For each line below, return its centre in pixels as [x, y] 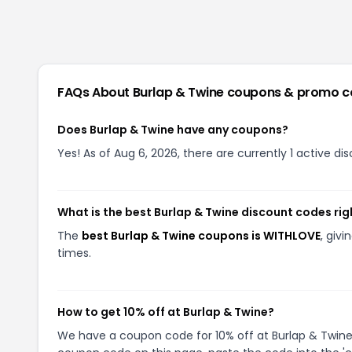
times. [74, 253]
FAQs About [95, 92]
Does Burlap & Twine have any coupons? [173, 130]
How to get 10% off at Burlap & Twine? [166, 312]
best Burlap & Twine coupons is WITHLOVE [201, 236]
